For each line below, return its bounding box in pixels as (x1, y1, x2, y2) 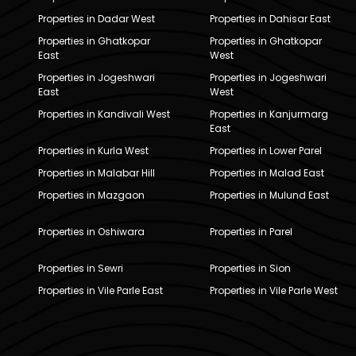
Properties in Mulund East (209, 188, 329, 202)
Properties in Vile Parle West (209, 283, 338, 297)
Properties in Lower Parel (209, 143, 322, 157)
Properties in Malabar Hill (38, 165, 155, 180)
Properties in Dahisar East (209, 11, 331, 25)
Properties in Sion (209, 261, 291, 275)
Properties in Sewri (38, 261, 123, 275)
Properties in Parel (209, 224, 292, 238)
